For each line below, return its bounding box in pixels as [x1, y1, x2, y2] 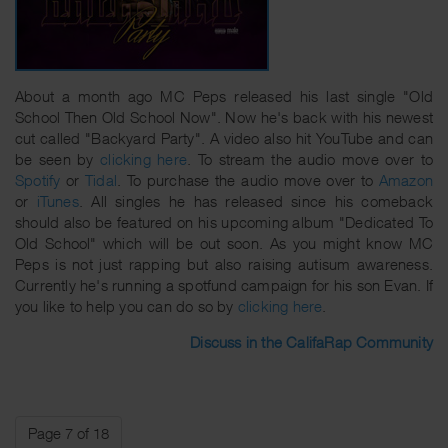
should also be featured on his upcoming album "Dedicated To [15, 212, 433, 231]
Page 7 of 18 [28, 423, 109, 442]
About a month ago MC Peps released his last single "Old [15, 86, 433, 105]
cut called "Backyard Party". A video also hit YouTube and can [15, 128, 433, 147]
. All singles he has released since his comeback [78, 191, 433, 210]
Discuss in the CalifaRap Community [190, 332, 433, 351]
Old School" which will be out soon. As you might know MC [15, 233, 433, 252]
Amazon [378, 170, 433, 189]
